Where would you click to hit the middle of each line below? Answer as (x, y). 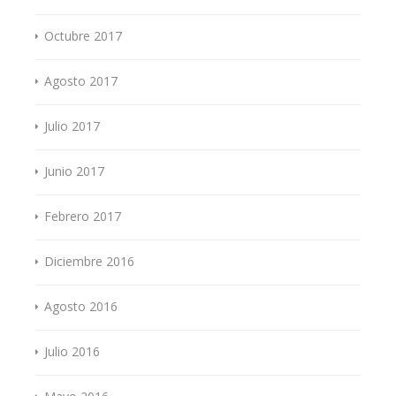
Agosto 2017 (81, 80)
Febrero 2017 (83, 216)
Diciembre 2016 (89, 261)
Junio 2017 (74, 171)
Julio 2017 (72, 126)
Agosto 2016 (81, 306)
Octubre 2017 (83, 35)
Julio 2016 (72, 351)
